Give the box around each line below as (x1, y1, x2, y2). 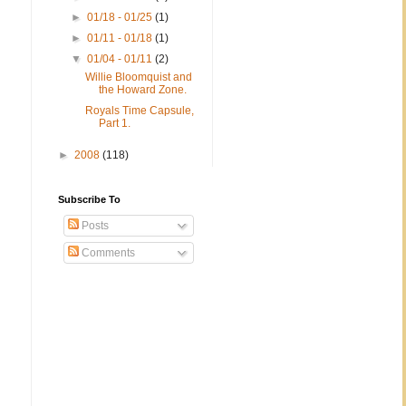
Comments (79, 246, 135, 260)
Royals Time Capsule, (84, 104, 194, 118)
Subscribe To (58, 194, 121, 206)
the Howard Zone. (98, 83, 187, 97)
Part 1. (98, 117, 130, 130)
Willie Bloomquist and (84, 71, 192, 84)
